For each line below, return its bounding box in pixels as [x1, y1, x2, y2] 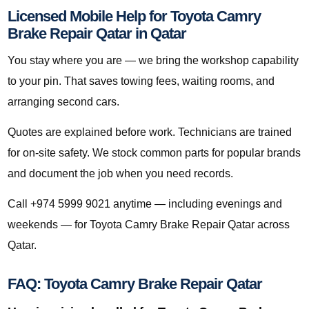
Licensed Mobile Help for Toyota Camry [8, 8, 261, 26]
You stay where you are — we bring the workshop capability [8, 54, 299, 67]
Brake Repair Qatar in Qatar [8, 25, 186, 43]
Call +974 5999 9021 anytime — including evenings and [8, 198, 282, 210]
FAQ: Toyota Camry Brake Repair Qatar [8, 275, 262, 293]
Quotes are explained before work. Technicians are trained [8, 126, 292, 139]
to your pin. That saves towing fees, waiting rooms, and [8, 75, 275, 88]
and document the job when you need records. [8, 168, 233, 180]
